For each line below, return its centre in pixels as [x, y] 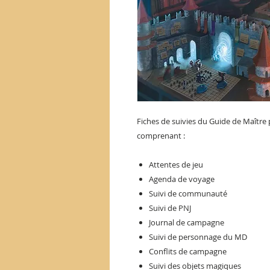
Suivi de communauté [188, 193]
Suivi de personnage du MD [198, 237]
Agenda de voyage [182, 179]
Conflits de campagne [188, 251]
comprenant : [161, 135]
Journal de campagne [187, 222]
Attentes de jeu [176, 164]
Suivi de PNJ [170, 208]
